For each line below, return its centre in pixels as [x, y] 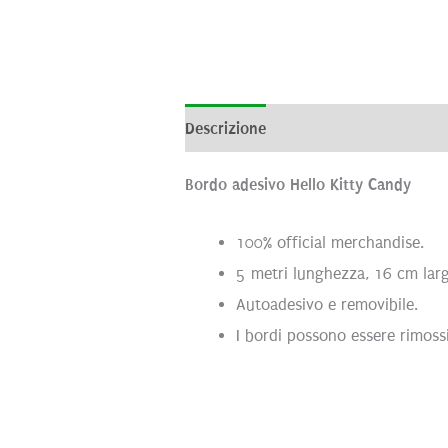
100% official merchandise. [330, 243]
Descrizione [226, 128]
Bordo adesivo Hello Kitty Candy [298, 185]
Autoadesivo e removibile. [327, 305]
